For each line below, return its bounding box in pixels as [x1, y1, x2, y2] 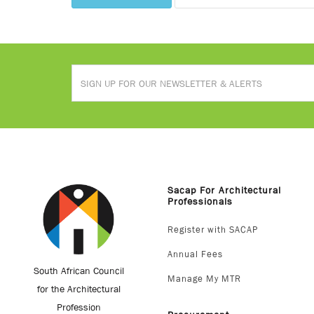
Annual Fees [168, 249, 223, 259]
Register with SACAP [168, 224, 258, 235]
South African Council [33, 265, 124, 276]
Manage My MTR [168, 273, 241, 284]
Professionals [168, 196, 233, 207]
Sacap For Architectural [168, 184, 281, 196]
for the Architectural [36, 283, 121, 294]
